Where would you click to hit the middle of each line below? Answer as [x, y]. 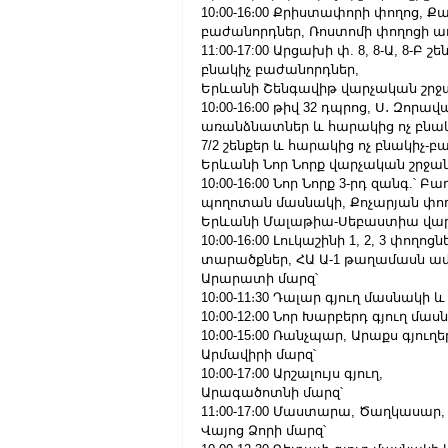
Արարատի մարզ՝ [259, 278]
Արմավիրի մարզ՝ [258, 354]
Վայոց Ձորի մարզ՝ [263, 430]
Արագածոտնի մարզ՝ [272, 392]
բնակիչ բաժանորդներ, [280, 69]
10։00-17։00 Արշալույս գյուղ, [292, 373]
